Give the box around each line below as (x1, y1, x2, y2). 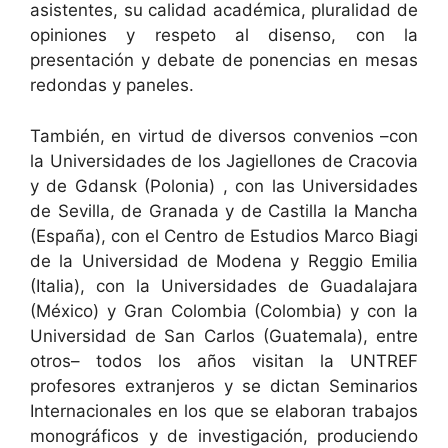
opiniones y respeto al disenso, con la (30, 25, 418, 45)
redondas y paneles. (30, 75, 194, 95)
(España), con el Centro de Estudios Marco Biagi (30, 225, 418, 246)
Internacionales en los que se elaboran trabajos (30, 400, 418, 421)
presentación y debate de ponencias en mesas (30, 50, 418, 70)
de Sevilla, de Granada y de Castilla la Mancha (30, 200, 418, 221)
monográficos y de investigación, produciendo (30, 425, 418, 446)
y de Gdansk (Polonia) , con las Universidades (30, 175, 418, 196)
